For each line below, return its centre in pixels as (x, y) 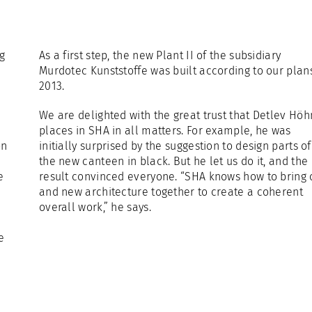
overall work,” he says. (95, 207)
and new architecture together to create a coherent (171, 192)
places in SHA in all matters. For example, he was (165, 131)
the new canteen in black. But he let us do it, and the (173, 161)
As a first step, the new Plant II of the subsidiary (160, 55)
